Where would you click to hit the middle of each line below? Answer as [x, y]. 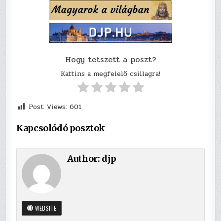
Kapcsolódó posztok [61, 128]
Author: [85, 159]
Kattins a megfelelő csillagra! [110, 74]
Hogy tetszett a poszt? [110, 60]
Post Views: [48, 107]
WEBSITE [45, 208]
